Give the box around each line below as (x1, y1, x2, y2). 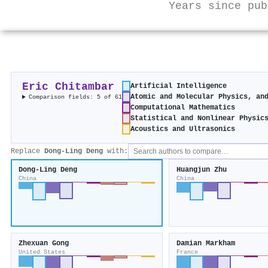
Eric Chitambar (22, 81, 114, 94)
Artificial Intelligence (130, 82, 227, 91)
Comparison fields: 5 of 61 (29, 93, 123, 101)
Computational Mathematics (130, 103, 236, 112)
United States (19, 248, 65, 256)
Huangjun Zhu (176, 166, 227, 175)
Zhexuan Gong (19, 239, 69, 248)
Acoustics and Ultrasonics (130, 125, 236, 134)
